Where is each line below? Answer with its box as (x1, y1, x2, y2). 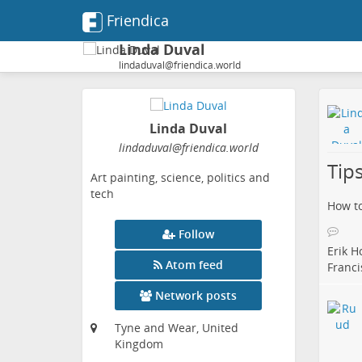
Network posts (155, 288, 238, 304)
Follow (179, 226, 215, 242)
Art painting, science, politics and (90, 170, 270, 186)
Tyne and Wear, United (115, 320, 238, 336)
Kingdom (115, 336, 163, 352)
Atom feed (166, 257, 224, 273)
